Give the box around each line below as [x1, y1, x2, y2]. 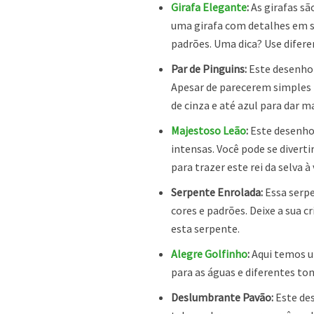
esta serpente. [171, 221, 240, 236]
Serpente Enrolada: [171, 185, 264, 200]
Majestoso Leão [171, 123, 247, 138]
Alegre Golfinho [171, 247, 248, 261]
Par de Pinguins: [171, 62, 247, 76]
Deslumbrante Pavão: [171, 290, 274, 305]
